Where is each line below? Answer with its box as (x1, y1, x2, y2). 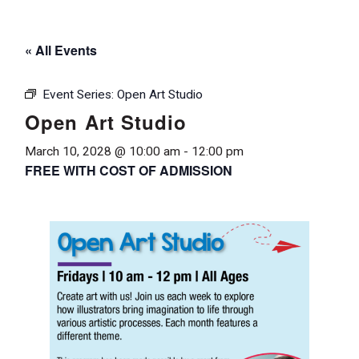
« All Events (25, 40, 97, 59)
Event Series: (42, 87, 117, 102)
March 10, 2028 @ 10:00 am (25, 143, 180, 159)
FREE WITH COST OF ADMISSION (25, 160, 232, 179)
